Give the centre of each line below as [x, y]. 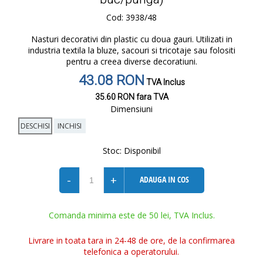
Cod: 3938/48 [131, 17]
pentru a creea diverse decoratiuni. [131, 61]
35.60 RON [114, 97]
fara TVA [151, 97]
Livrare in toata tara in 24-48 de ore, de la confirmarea [131, 240]
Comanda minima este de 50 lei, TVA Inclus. [131, 215]
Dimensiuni [131, 109]
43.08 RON [111, 81]
